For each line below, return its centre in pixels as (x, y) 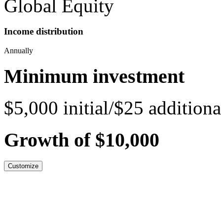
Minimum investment (94, 76)
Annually (18, 50)
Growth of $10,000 (82, 140)
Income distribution (44, 32)
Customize (23, 166)
